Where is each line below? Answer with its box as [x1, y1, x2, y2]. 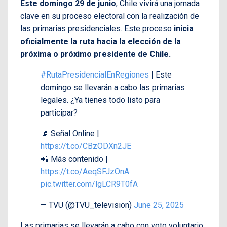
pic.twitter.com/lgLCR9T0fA [41, 179, 138, 189]
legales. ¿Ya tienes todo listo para [41, 95, 160, 105]
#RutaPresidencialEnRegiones [41, 69, 149, 80]
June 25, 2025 [134, 200, 184, 210]
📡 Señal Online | [41, 128, 99, 138]
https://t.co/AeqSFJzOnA [41, 166, 129, 176]
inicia [174, 23, 194, 33]
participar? [41, 107, 78, 118]
